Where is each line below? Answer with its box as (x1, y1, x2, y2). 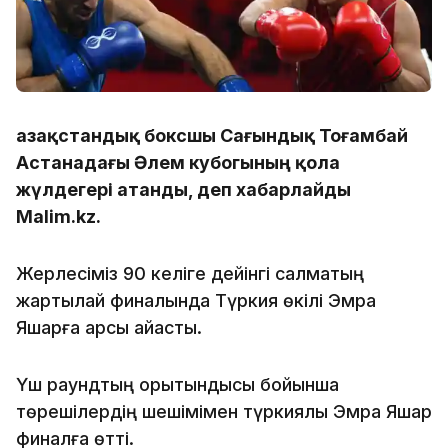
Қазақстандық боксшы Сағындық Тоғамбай (16, 124, 408, 146)
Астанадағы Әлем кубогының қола (16, 151, 340, 173)
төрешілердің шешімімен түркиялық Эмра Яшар (16, 400, 432, 422)
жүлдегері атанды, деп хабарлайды (16, 178, 351, 200)
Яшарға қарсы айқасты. (16, 316, 202, 338)
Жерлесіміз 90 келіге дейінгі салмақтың (16, 262, 364, 284)
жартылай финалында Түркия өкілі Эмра (16, 289, 376, 311)
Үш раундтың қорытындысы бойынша (16, 373, 339, 395)
